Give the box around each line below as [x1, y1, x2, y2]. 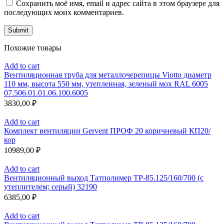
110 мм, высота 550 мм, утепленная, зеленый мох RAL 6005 [4, 79, 208, 88]
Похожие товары [4, 43, 61, 52]
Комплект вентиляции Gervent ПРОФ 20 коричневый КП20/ [4, 126, 210, 135]
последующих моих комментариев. [4, 7, 124, 16]
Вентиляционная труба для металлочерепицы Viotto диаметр [4, 70, 211, 79]
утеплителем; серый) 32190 [4, 182, 97, 191]
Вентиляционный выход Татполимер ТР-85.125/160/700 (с [4, 173, 203, 182]
